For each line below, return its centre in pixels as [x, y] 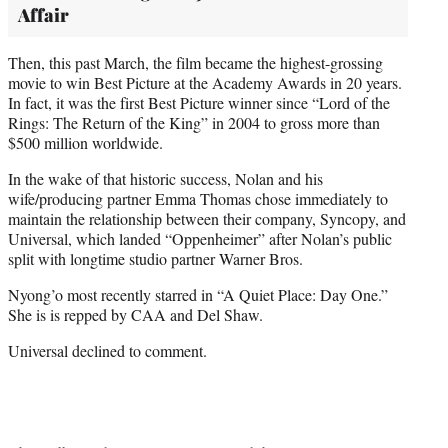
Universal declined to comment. [107, 350]
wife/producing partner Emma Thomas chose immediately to [198, 198]
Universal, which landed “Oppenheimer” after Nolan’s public [200, 238]
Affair [43, 14]
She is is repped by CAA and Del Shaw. [135, 314]
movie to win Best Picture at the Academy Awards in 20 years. [205, 82]
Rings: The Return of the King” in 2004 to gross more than [194, 122]
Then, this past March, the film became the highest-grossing [195, 62]
